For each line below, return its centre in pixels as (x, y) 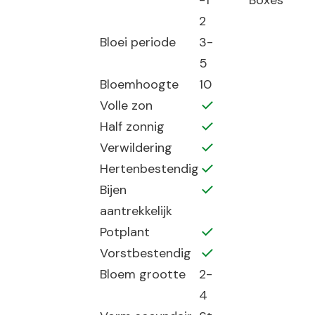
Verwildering (136, 148)
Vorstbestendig (145, 253)
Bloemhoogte (139, 84)
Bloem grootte (142, 274)
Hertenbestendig (149, 169)
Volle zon (126, 105)
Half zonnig (132, 127)
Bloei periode (137, 42)
